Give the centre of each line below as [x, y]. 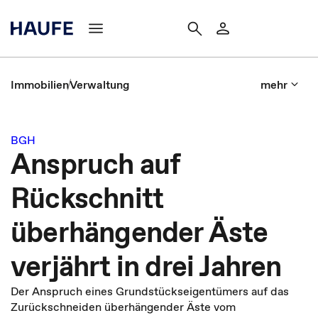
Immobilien [40, 84]
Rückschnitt [87, 198]
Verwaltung [99, 84]
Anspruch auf [96, 164]
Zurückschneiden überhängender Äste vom [123, 307]
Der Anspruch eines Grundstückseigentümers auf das [150, 291]
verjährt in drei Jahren [146, 266]
